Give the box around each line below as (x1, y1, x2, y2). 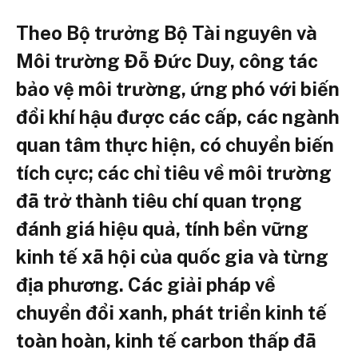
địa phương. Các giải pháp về (16, 272, 276, 296)
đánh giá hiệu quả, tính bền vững (16, 217, 308, 240)
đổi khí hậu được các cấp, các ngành (16, 105, 340, 128)
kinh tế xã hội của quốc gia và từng (16, 245, 328, 268)
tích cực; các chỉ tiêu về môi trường (16, 161, 332, 184)
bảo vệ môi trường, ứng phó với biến (16, 77, 340, 100)
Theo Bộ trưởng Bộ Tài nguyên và (16, 21, 317, 44)
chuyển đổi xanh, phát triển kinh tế (16, 300, 327, 324)
